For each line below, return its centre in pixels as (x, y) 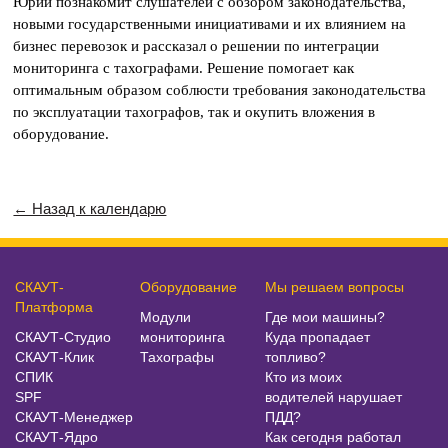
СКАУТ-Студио (63, 336)
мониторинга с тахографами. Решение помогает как (184, 67)
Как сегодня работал (333, 436)
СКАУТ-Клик (54, 356)
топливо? (295, 356)
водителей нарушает (333, 396)
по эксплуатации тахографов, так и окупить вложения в (194, 111)
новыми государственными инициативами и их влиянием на (210, 23)
